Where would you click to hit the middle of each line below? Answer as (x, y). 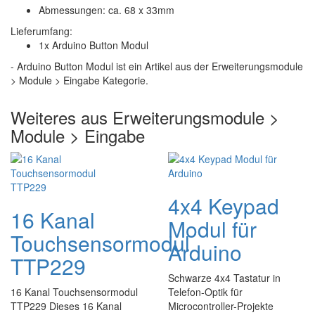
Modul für (212, 229)
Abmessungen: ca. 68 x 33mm (107, 10)
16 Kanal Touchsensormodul (74, 292)
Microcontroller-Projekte (221, 306)
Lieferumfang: (41, 31)
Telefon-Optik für (205, 292)
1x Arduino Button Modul (94, 45)
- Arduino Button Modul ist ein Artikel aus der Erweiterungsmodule (157, 66)
